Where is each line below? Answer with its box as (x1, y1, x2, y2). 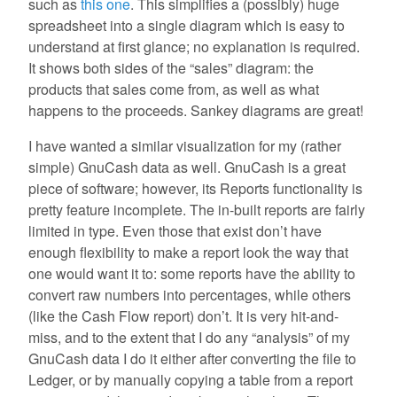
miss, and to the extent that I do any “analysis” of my (28, 327, 350, 348)
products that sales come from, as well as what (28, 79, 319, 100)
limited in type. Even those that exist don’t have (28, 221, 322, 242)
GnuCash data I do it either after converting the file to (28, 348, 356, 370)
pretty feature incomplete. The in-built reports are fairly (28, 199, 365, 221)
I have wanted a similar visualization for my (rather (28, 136, 341, 157)
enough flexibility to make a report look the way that (28, 242, 348, 263)
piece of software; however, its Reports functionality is (28, 178, 362, 199)
